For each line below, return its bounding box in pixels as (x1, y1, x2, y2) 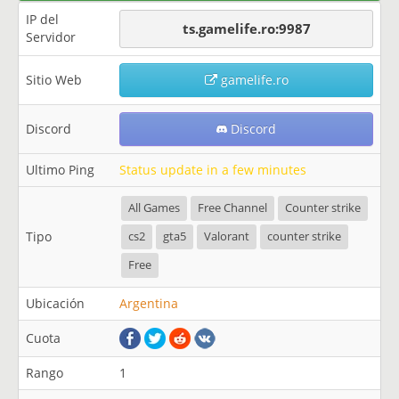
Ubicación (26, 295, 85, 312)
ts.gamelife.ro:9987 (182, 20, 311, 37)
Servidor (26, 28, 76, 45)
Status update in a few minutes (119, 161, 306, 178)
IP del (26, 11, 59, 28)
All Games (128, 200, 180, 216)
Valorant (204, 229, 249, 244)
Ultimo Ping (26, 161, 94, 178)
